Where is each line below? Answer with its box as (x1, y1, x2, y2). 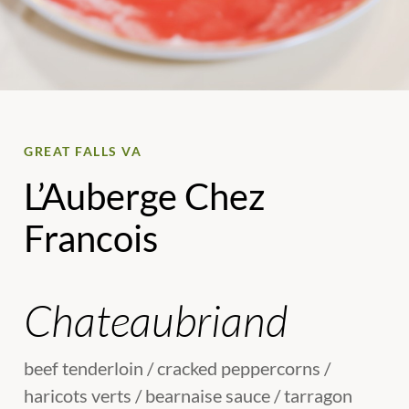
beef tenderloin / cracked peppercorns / (24, 357, 330, 380)
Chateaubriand (24, 294, 288, 347)
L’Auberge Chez (24, 174, 265, 219)
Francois (24, 216, 158, 261)
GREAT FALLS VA (24, 143, 142, 160)
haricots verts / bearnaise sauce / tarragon (24, 384, 352, 407)
